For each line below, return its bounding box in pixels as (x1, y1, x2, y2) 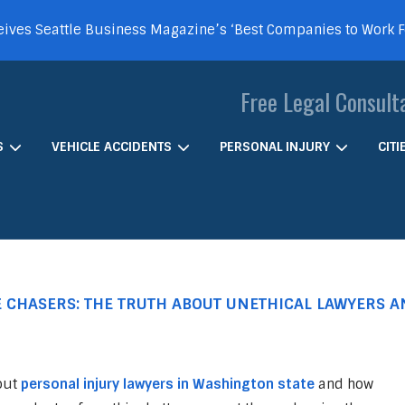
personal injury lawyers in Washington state (20, 375, 315, 393)
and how (314, 375, 373, 393)
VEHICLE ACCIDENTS (52, 138, 173, 155)
